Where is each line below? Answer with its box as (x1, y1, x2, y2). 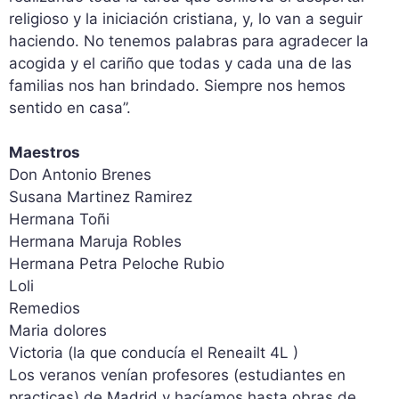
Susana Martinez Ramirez (9, 188, 192, 207)
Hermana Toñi (9, 210, 110, 229)
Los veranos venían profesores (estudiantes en (9, 366, 346, 385)
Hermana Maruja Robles (9, 232, 182, 251)
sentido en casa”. (9, 98, 131, 117)
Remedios (9, 299, 80, 318)
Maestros (9, 143, 80, 162)
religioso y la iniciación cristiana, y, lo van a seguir (9, 9, 362, 28)
